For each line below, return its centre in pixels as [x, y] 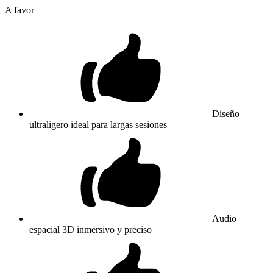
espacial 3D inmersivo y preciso [90, 229]
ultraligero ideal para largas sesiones [98, 124]
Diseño [226, 113]
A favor [19, 10]
